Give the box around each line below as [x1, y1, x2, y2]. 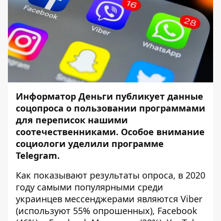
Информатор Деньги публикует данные [16, 90, 203, 103]
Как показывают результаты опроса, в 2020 [16, 169, 205, 182]
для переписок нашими [16, 114, 128, 126]
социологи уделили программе [16, 138, 164, 150]
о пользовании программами [64, 102, 205, 114]
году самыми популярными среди [16, 181, 163, 193]
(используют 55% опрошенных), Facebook [16, 205, 197, 217]
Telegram [16, 149, 57, 162]
